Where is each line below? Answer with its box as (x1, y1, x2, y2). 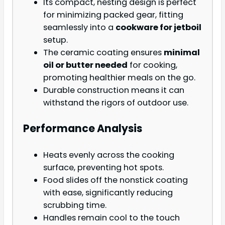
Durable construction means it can (43, 84, 184, 96)
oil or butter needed (43, 59, 128, 71)
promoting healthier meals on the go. (43, 72, 195, 84)
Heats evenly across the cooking (43, 149, 174, 161)
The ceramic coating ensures (43, 47, 164, 59)
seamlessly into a (43, 22, 116, 34)
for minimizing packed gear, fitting (43, 9, 183, 21)
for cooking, (128, 59, 177, 71)
